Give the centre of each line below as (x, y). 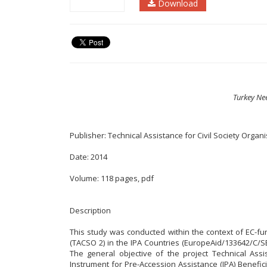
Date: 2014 (89, 157)
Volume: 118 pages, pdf (112, 178)
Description (90, 211)
